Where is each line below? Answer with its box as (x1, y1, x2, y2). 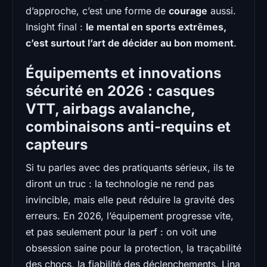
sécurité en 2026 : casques (26, 82, 215, 100)
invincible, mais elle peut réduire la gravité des (26, 193, 234, 206)
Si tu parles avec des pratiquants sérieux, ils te (26, 161, 234, 173)
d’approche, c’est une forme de (26, 4, 169, 17)
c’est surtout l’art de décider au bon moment (26, 36, 234, 49)
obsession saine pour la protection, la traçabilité (26, 241, 241, 254)
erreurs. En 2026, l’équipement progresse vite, (26, 209, 234, 222)
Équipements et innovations (26, 64, 221, 82)
